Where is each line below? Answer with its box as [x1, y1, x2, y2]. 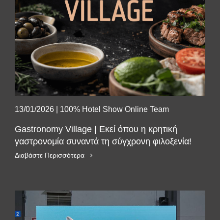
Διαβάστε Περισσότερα [15, 151, 84, 159]
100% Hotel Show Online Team [60, 105, 169, 113]
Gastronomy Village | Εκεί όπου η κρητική [15, 124, 177, 134]
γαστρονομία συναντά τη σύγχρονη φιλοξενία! [15, 137, 192, 146]
